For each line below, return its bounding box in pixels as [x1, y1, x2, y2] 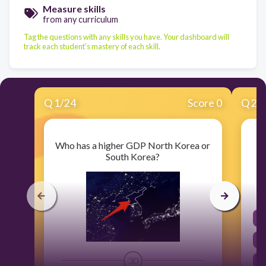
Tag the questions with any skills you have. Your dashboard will [24, 31, 229, 42]
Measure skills [43, 3, 106, 14]
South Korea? [106, 150, 160, 162]
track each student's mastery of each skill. [24, 41, 160, 51]
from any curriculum [43, 14, 118, 24]
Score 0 [188, 96, 223, 109]
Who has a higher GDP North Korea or [55, 139, 211, 151]
